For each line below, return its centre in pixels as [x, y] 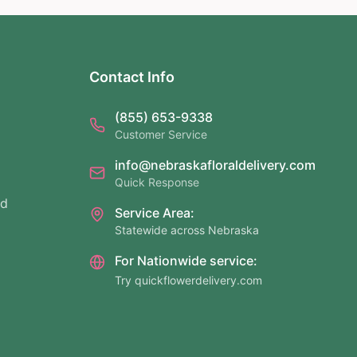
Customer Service [161, 135]
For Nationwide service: [186, 261]
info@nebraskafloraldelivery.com [215, 165]
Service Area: [155, 213]
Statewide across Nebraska [187, 230]
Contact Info [132, 77]
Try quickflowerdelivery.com [188, 280]
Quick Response [157, 182]
